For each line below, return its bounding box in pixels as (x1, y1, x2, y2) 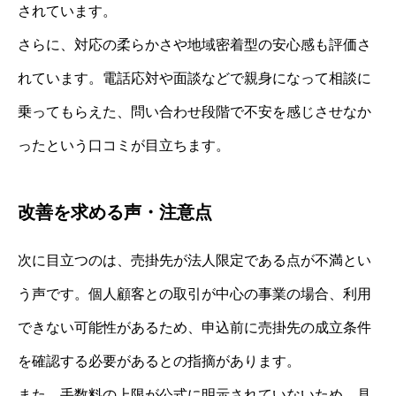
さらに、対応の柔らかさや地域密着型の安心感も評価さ (18, 36, 371, 52)
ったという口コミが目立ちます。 (18, 137, 230, 153)
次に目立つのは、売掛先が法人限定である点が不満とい (18, 252, 371, 268)
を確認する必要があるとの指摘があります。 (18, 353, 301, 369)
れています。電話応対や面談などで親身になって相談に (18, 70, 371, 86)
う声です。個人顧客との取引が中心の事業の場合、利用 (18, 286, 371, 301)
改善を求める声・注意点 (18, 202, 212, 222)
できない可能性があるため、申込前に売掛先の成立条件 (18, 319, 371, 335)
